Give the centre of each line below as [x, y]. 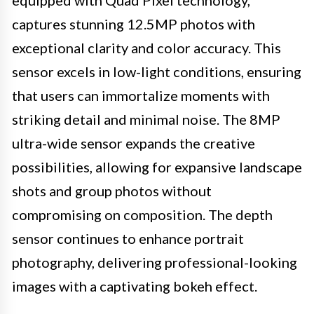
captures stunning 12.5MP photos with [134, 23]
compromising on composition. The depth [142, 214]
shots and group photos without [112, 190]
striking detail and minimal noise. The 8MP [146, 119]
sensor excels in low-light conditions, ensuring [157, 71]
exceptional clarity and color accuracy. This [146, 47]
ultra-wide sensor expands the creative [134, 143]
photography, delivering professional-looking [155, 262]
